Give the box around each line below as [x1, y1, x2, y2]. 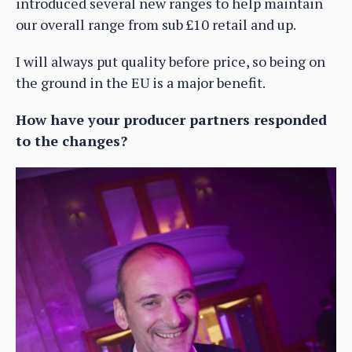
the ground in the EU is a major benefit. [16, 73, 266, 93]
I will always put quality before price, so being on [16, 52, 325, 71]
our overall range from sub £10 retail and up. [16, 15, 296, 35]
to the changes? [16, 131, 127, 151]
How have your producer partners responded [16, 110, 327, 130]
